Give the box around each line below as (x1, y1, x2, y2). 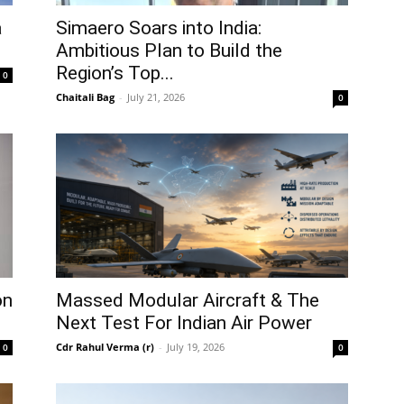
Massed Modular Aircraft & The (56, 289, 319, 311)
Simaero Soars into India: (56, 17, 262, 39)
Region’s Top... (56, 62, 174, 84)
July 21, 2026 (127, 90, 185, 104)
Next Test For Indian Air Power (56, 312, 312, 334)
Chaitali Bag (56, 90, 115, 104)
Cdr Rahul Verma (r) (56, 340, 154, 353)
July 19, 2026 (167, 340, 225, 353)
